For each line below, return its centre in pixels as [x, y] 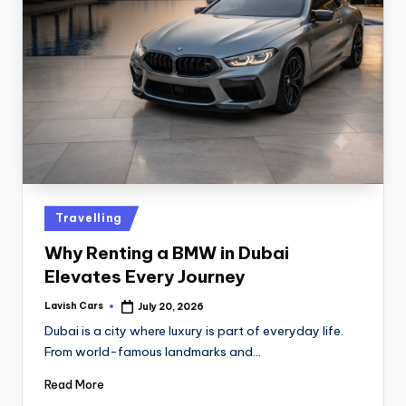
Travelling [89, 218]
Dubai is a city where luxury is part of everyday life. [194, 331]
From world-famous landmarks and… [153, 352]
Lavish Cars [74, 306]
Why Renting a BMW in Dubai [167, 252]
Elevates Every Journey [145, 276]
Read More [74, 384]
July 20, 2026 [171, 306]
